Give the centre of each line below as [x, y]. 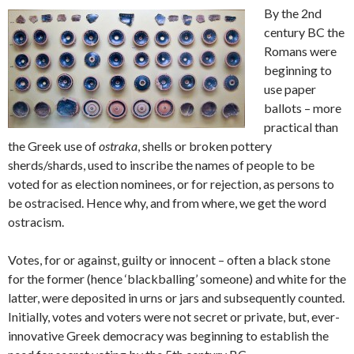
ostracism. [36, 221]
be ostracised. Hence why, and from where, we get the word [167, 202]
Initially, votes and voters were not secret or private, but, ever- [174, 316]
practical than [301, 126]
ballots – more [303, 107]
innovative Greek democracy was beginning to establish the [168, 335]
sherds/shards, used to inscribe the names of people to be [161, 164]
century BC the [304, 32]
